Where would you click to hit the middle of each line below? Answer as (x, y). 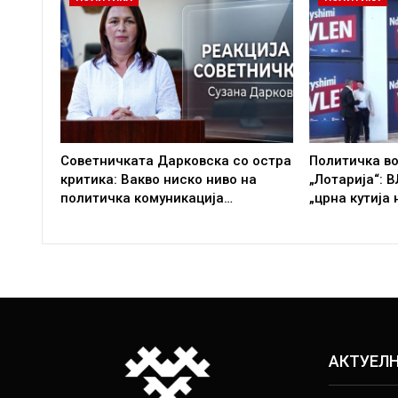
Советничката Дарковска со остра (176, 160)
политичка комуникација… (147, 198)
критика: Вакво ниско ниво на (159, 179)
